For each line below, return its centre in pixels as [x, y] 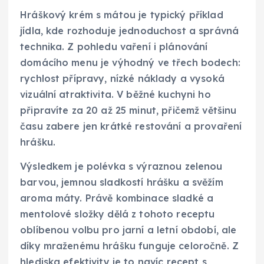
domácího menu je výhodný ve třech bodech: [130, 63]
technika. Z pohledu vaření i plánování [114, 47]
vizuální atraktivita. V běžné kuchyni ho [115, 95]
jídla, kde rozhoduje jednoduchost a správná [130, 31]
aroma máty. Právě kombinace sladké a [117, 198]
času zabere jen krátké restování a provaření [131, 126]
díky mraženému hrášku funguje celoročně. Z [129, 246]
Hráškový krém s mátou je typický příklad [122, 15]
